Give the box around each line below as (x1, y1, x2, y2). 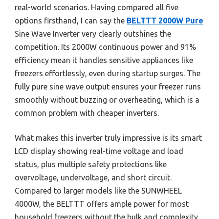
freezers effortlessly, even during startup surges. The (15, 69, 200, 78)
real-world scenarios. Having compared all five (15, 3, 178, 12)
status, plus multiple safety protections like (15, 160, 167, 169)
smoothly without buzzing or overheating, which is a (15, 95, 199, 105)
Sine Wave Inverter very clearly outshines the (15, 29, 171, 39)
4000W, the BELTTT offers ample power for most (15, 199, 189, 209)
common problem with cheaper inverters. (15, 109, 159, 118)
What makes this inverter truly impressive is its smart (15, 133, 202, 143)
